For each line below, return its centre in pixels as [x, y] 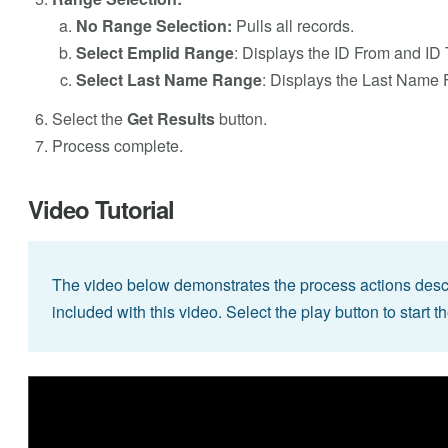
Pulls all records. [294, 25]
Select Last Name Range [168, 79]
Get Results [172, 118]
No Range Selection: [155, 25]
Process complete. [117, 145]
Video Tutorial [100, 209]
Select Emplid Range [154, 52]
